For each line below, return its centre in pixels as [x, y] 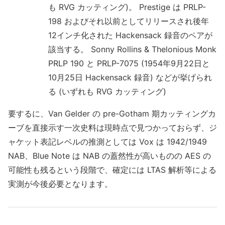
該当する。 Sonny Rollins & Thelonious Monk [132, 49]
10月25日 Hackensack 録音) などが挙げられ [130, 78]
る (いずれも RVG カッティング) [107, 92]
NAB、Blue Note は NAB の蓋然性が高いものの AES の [109, 156]
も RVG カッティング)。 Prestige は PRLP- [127, 7]
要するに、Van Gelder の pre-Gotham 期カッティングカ [112, 114]
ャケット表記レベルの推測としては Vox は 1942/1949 [107, 142]
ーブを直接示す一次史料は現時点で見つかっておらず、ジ [113, 128]
